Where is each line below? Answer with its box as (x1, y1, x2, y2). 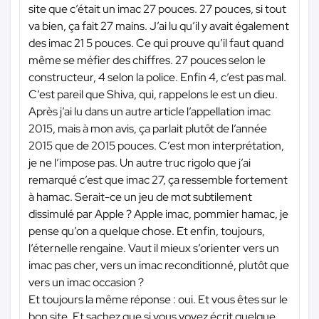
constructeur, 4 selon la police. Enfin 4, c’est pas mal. (28, 70, 286, 85)
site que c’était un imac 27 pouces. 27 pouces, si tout (28, 1, 286, 17)
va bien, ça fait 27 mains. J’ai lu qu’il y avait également (28, 19, 289, 34)
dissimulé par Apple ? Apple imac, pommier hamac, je (28, 206, 288, 222)
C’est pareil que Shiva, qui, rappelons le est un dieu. (28, 87, 278, 103)
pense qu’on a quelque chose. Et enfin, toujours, (28, 224, 265, 239)
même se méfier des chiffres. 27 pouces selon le (28, 53, 266, 68)
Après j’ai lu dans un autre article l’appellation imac (28, 104, 271, 120)
